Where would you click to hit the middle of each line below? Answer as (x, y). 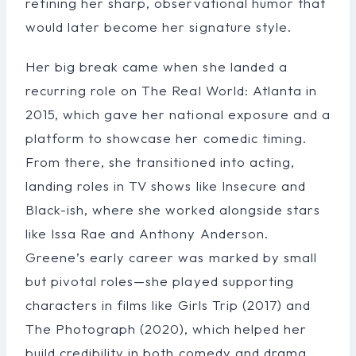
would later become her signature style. (159, 26)
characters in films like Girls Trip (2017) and (168, 304)
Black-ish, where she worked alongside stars (173, 209)
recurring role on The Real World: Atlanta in (171, 90)
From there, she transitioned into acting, (160, 161)
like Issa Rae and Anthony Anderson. (147, 233)
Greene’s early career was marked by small (171, 257)
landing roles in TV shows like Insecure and (166, 185)
